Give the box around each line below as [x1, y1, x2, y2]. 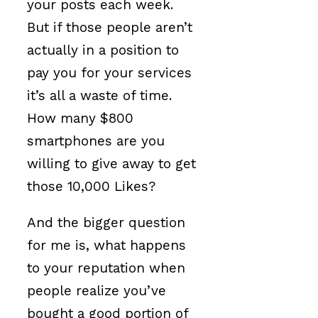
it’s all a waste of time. [27, 87, 172, 104]
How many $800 [27, 110, 133, 127]
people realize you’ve [27, 283, 166, 300]
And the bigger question [27, 214, 185, 231]
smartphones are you [27, 133, 165, 150]
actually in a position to [27, 42, 179, 59]
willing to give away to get [27, 155, 196, 172]
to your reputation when [27, 260, 185, 277]
